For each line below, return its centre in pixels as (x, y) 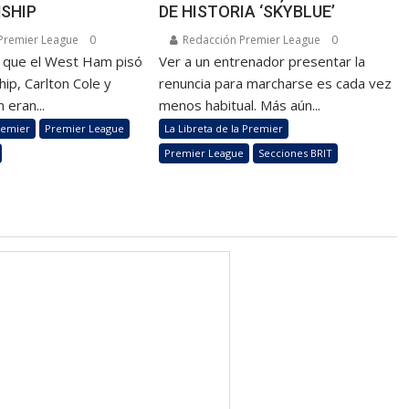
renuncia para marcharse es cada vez (276, 83)
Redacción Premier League (251, 39)
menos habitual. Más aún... (240, 105)
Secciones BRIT (296, 152)
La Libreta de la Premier (224, 128)
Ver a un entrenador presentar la (262, 61)
